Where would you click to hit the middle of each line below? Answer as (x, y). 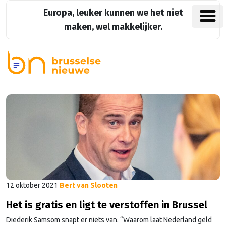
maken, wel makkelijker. (113, 27)
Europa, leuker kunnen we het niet (113, 13)
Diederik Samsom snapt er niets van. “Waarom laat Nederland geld (109, 220)
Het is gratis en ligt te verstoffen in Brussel (107, 205)
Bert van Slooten (89, 185)
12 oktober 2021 (32, 185)
